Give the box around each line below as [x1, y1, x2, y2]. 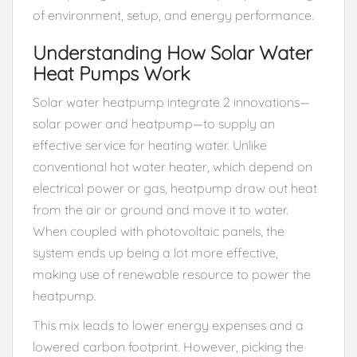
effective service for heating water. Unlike [33, 136, 267, 153]
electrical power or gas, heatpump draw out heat [33, 179, 317, 196]
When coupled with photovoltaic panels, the [33, 222, 284, 239]
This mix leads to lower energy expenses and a [33, 316, 304, 333]
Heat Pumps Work [33, 61, 190, 85]
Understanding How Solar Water [33, 40, 312, 65]
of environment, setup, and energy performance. [33, 6, 314, 23]
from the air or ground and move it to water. [33, 201, 288, 218]
